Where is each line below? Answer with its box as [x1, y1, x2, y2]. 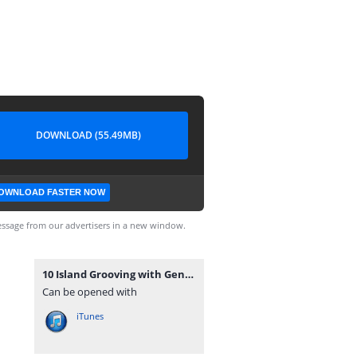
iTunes [76, 310, 104, 322]
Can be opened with [42, 284, 137, 299]
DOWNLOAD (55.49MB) [36, 128, 141, 142]
